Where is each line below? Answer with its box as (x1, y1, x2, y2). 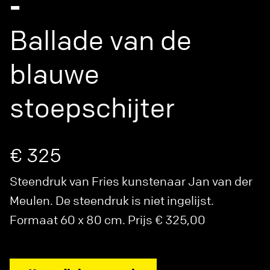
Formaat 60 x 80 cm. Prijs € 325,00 (10, 212, 206, 228)
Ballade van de (10, 24, 192, 58)
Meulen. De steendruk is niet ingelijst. (10, 193, 214, 209)
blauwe (10, 57, 99, 92)
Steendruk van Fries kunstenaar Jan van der (10, 174, 253, 189)
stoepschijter (10, 91, 175, 125)
